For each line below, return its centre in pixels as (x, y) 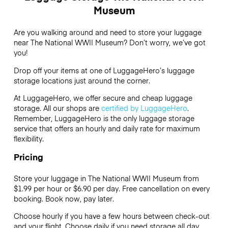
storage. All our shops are (57, 108)
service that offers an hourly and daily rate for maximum (107, 128)
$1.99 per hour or (43, 189)
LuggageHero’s (139, 70)
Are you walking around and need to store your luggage (107, 32)
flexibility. (30, 138)
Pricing (28, 157)
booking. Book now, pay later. (64, 199)
